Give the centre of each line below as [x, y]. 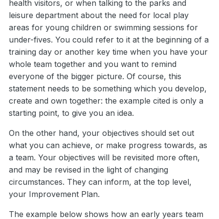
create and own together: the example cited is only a [106, 101]
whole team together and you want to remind [93, 64]
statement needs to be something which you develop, [108, 89]
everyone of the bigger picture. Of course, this [95, 77]
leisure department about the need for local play [99, 15]
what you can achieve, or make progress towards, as [108, 145]
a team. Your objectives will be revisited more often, [104, 158]
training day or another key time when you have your [108, 52]
